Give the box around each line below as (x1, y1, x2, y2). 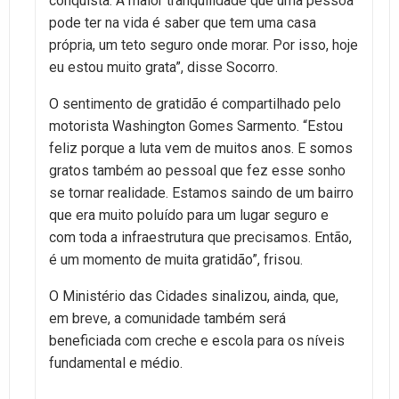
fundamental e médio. (49, 354, 183, 371)
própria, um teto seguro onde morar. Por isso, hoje (49, 36, 358, 53)
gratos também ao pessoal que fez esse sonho (49, 161, 346, 179)
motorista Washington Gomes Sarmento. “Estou (49, 117, 343, 134)
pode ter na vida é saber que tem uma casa (49, 13, 316, 31)
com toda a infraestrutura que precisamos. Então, (49, 228, 352, 246)
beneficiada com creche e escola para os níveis (49, 331, 345, 349)
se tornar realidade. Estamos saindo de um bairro (49, 183, 354, 201)
